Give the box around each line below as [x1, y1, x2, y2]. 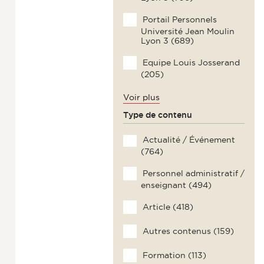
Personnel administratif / [140, 168, 245, 178]
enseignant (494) [140, 180, 212, 190]
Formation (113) [140, 250, 206, 260]
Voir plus [123, 93, 160, 103]
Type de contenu [123, 110, 192, 120]
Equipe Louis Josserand [140, 58, 240, 68]
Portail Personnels [140, 15, 217, 25]
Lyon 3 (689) [140, 36, 194, 46]
